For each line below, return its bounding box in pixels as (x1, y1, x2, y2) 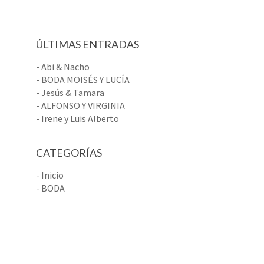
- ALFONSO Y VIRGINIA (36, 100, 125, 111)
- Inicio (36, 169, 64, 181)
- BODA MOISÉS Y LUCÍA (36, 74, 130, 85)
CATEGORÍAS (36, 146, 102, 159)
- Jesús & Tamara (36, 87, 104, 98)
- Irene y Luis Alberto (36, 113, 119, 124)
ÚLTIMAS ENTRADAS (36, 38, 139, 51)
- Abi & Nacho (36, 61, 90, 72)
